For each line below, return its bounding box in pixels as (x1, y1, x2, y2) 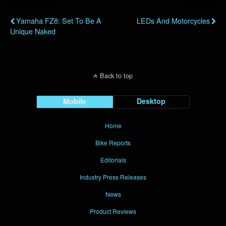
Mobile (63, 95, 87, 106)
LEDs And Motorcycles (137, 15, 210, 26)
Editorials (100, 155, 126, 164)
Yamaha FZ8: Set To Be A (16, 15, 101, 26)
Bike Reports (95, 138, 131, 147)
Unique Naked (10, 25, 55, 36)
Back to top (100, 70, 133, 80)
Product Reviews (90, 206, 136, 215)
